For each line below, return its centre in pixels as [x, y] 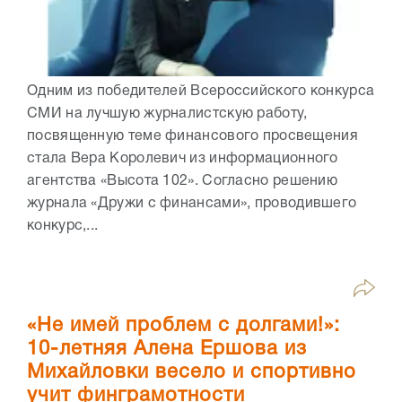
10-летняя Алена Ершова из [167, 350]
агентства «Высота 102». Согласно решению [182, 182]
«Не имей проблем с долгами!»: [184, 326]
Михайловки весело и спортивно [192, 373]
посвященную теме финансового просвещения [192, 137]
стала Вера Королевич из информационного [183, 159]
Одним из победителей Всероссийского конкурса [201, 92]
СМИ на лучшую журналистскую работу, [167, 114]
